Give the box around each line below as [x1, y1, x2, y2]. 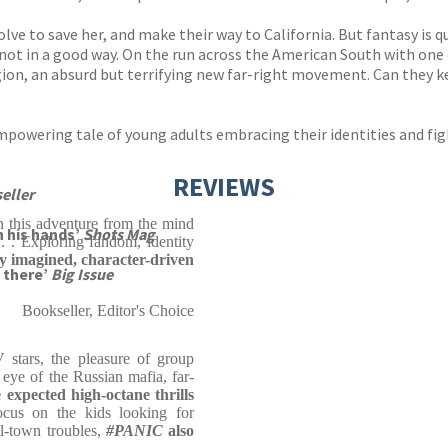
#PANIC [105, 422, 168, 439]
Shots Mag [83, 224, 155, 244]
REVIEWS [173, 170, 275, 203]
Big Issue [51, 264, 113, 284]
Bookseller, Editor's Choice [22, 302, 194, 319]
